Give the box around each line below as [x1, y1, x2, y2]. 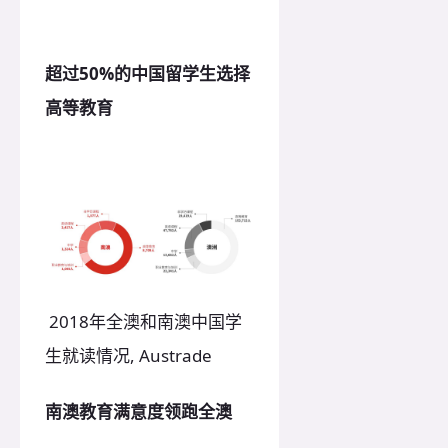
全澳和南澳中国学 [106, 309, 242, 333]
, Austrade [130, 343, 212, 367]
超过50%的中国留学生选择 [45, 61, 250, 85]
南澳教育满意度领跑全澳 [45, 400, 232, 424]
